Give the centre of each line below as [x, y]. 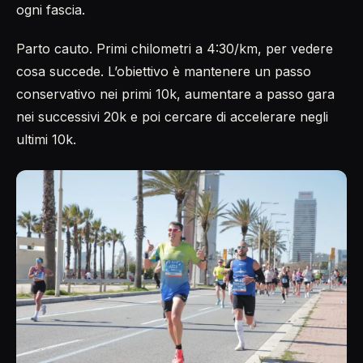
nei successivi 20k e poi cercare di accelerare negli [172, 116]
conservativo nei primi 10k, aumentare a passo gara [175, 94]
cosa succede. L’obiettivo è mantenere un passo [164, 71]
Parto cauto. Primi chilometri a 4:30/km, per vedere [175, 48]
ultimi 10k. [46, 139]
